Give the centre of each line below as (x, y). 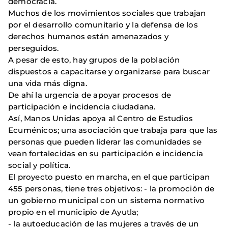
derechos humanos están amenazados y (89, 37)
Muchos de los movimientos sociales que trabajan (107, 13)
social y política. (39, 165)
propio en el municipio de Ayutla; (73, 212)
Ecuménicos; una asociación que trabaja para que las (113, 130)
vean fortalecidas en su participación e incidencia (106, 154)
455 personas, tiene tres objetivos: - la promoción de (111, 189)
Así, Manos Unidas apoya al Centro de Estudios (101, 119)
